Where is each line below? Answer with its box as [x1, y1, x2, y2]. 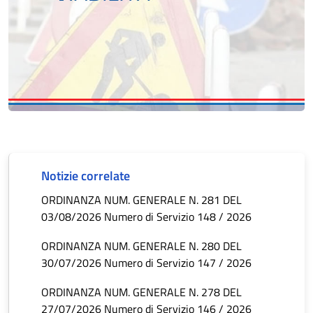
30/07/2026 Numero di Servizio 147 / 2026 [41, 254, 252, 272]
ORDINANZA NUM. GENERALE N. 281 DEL [41, 191, 242, 209]
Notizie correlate [41, 166, 130, 186]
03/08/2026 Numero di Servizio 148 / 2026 [41, 208, 252, 226]
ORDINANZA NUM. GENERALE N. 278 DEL [41, 284, 242, 301]
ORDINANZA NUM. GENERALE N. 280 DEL [41, 238, 242, 255]
